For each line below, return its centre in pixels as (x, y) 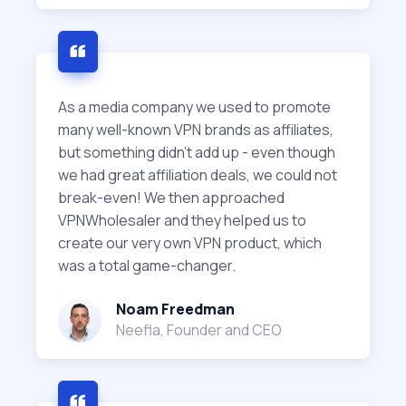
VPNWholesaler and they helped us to (182, 221)
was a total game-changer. (147, 266)
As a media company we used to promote (194, 107)
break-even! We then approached (171, 198)
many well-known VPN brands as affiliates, (196, 130)
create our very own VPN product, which (190, 243)
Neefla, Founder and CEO (199, 330)
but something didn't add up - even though (197, 153)
